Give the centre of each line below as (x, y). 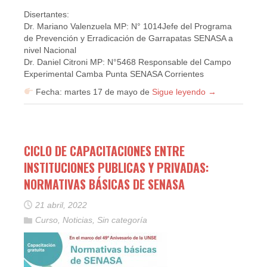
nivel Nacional (50, 50)
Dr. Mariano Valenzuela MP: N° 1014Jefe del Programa (128, 26)
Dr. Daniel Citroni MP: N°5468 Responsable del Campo (128, 62)
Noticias (77, 220)
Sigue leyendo (180, 92)
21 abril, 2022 (61, 205)
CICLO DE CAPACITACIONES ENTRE (104, 151)
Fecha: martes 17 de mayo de (92, 92)
